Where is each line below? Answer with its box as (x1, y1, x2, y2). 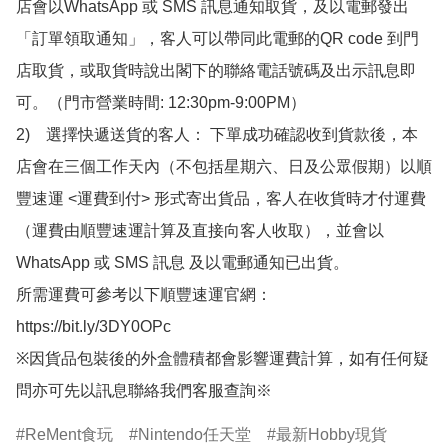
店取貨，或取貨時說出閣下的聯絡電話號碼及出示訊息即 (16, 62, 416, 80)
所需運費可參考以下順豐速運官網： (16, 286, 272, 304)
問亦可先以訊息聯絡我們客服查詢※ (16, 382, 272, 400)
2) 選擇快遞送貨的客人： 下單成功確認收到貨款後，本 (16, 126, 418, 144)
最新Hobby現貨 (276, 426, 387, 444)
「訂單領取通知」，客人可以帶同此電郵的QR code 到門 (16, 30, 419, 48)
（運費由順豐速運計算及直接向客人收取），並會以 (16, 222, 384, 240)
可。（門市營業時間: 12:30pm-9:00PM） (16, 94, 306, 112)
